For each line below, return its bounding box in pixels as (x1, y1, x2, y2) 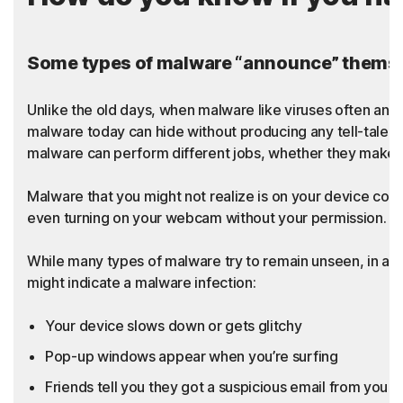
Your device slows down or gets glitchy (45, 317, 302, 336)
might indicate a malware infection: (27, 273, 260, 292)
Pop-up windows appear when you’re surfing (45, 347, 338, 366)
